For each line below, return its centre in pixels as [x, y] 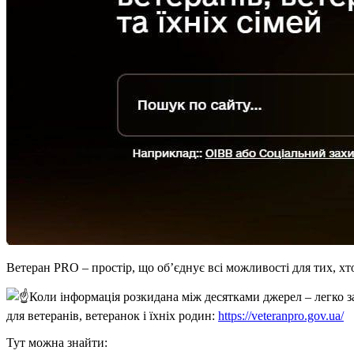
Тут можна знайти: [57, 343]
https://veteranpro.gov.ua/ [281, 316]
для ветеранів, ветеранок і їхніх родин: [112, 316]
